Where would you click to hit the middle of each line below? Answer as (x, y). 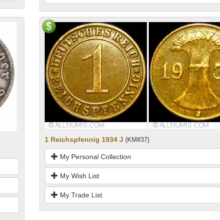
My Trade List (80, 195)
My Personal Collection (94, 156)
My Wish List (78, 176)
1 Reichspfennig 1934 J (84, 139)
